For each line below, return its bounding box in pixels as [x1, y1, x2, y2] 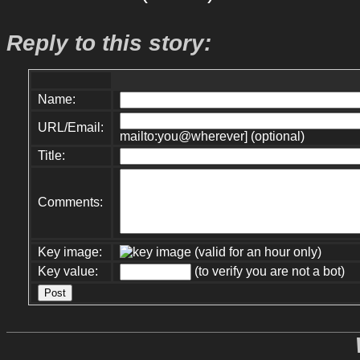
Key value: [38, 264, 99, 278]
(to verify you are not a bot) [191, 264, 346, 278]
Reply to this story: [6, 30, 211, 55]
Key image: [38, 244, 103, 259]
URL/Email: [38, 120, 104, 134]
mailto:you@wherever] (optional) [120, 129, 305, 143]
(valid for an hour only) [191, 244, 322, 259]
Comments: [38, 194, 104, 209]
